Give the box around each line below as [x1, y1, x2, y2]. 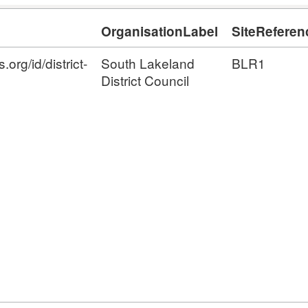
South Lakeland [101, 54, 195, 72]
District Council [101, 71, 189, 89]
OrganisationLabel [101, 22, 218, 41]
